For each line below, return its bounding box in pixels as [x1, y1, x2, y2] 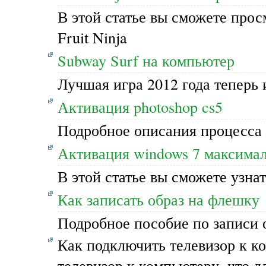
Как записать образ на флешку [58, 189, 259, 210]
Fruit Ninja [58, 27, 127, 48]
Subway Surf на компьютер [58, 50, 235, 71]
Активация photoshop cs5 [58, 96, 223, 118]
